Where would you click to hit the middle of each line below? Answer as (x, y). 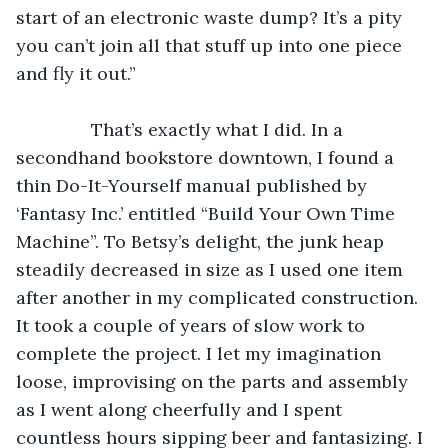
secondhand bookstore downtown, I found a (207, 157)
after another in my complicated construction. (219, 297)
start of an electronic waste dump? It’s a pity (211, 17)
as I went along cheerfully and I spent (181, 409)
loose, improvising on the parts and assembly (214, 381)
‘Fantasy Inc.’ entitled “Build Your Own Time (208, 213)
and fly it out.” (76, 73)
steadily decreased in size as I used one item (212, 269)
